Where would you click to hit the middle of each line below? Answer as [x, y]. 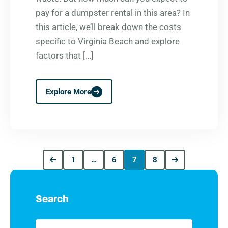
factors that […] [65, 56]
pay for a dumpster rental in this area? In [113, 13]
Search [52, 200]
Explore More [68, 92]
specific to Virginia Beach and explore [108, 41]
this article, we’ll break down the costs [108, 27]
